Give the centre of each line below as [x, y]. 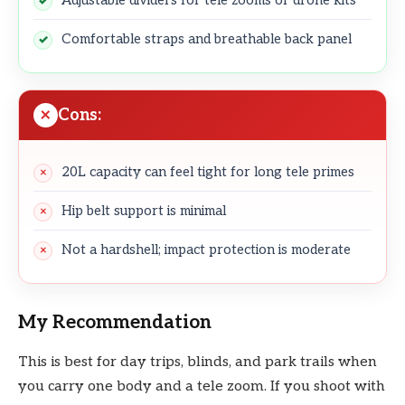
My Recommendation [115, 322]
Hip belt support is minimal [144, 210]
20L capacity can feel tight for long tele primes [208, 171]
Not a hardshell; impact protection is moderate [206, 249]
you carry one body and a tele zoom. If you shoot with [202, 386]
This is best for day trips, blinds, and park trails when [198, 362]
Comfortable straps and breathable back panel [207, 38]
